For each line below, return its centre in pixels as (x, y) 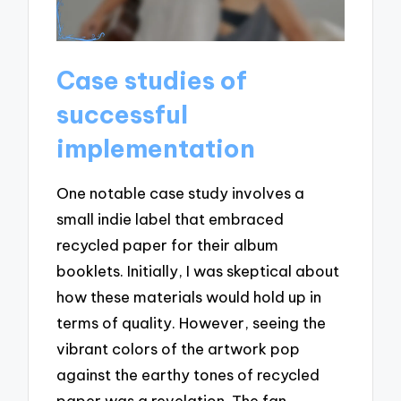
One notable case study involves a (181, 192)
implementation (156, 148)
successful (123, 114)
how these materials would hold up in (189, 296)
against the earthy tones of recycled (188, 374)
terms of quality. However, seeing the (192, 322)
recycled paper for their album (168, 244)
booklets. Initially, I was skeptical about (198, 270)
